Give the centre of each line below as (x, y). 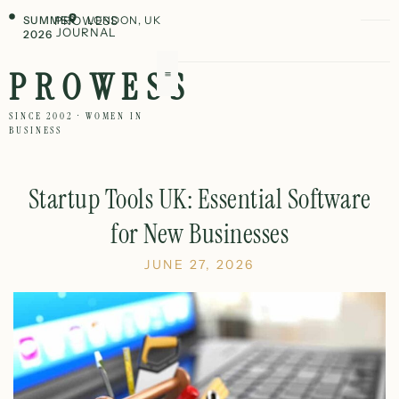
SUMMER (49, 20)
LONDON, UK (124, 20)
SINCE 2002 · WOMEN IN (76, 116)
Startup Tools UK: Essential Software (199, 199)
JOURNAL (86, 32)
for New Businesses (199, 234)
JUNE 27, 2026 (199, 265)
